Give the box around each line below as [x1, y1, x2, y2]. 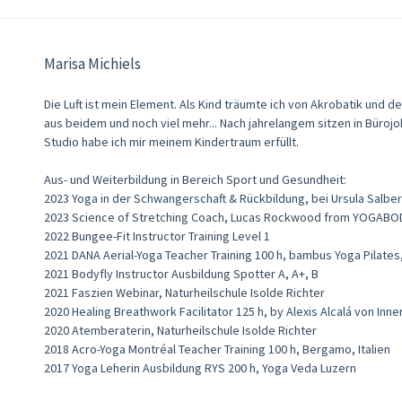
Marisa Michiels [44, 53, 141, 74]
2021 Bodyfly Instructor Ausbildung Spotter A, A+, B [44, 265, 319, 282]
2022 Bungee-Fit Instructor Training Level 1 [44, 227, 270, 244]
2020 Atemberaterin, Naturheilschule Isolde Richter [44, 321, 317, 338]
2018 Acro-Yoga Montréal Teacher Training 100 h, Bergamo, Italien [44, 340, 390, 357]
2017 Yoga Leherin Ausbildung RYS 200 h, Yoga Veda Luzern [44, 359, 356, 376]
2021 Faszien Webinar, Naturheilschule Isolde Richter [44, 284, 325, 301]
